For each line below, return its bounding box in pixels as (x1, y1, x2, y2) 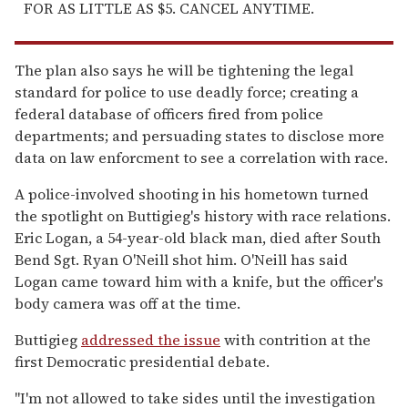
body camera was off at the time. (15, 292, 240, 313)
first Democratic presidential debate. (15, 351, 270, 372)
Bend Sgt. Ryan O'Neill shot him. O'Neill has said (15, 249, 348, 270)
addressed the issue (81, 329, 220, 350)
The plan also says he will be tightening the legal (15, 59, 353, 80)
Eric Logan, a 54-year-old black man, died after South (15, 227, 381, 248)
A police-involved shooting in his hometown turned (15, 183, 369, 204)
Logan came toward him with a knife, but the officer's (15, 270, 383, 291)
